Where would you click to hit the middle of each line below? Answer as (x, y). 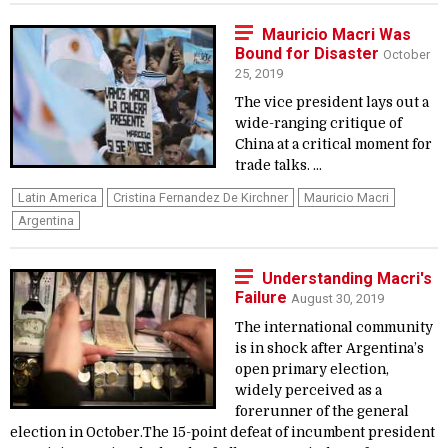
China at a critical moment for (333, 144)
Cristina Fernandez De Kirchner (200, 197)
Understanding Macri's (347, 278)
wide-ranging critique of (318, 123)
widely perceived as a (308, 390)
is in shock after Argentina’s (329, 348)
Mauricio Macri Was (336, 34)
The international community (334, 327)
